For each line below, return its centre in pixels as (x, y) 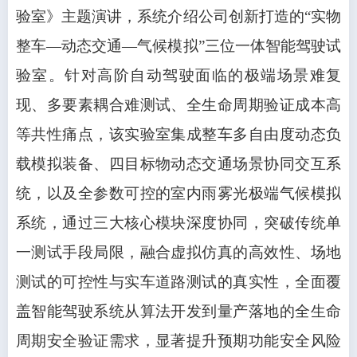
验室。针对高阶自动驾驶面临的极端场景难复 (178, 76)
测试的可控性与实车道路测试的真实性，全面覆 (178, 282)
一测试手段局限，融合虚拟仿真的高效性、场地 (178, 253)
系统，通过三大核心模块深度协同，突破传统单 (178, 223)
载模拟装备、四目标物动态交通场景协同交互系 (178, 164)
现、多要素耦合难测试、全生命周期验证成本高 (178, 105)
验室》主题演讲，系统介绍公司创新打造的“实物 (178, 17)
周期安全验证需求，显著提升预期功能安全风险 (178, 341)
